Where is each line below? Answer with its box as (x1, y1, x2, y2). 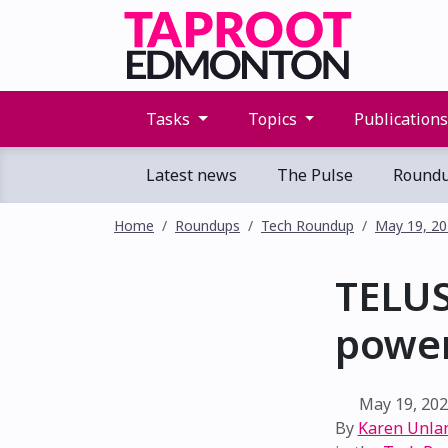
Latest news (142, 164, 237, 186)
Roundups (175, 216, 240, 235)
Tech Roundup (261, 216, 354, 235)
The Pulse (273, 164, 353, 186)
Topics (243, 108, 301, 130)
